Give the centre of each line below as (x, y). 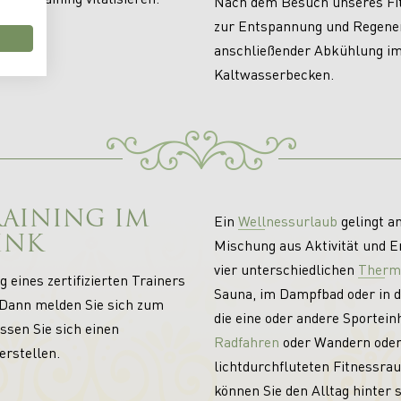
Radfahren (246, 341)
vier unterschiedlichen (286, 269)
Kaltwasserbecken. (273, 74)
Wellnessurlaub (287, 220)
